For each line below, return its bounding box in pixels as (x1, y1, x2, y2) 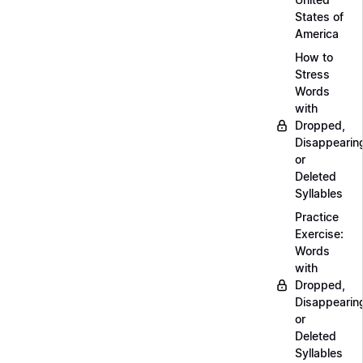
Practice (295, 210, 339, 224)
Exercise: (295, 227, 344, 241)
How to (295, 50, 333, 64)
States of (295, 10, 344, 23)
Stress (295, 67, 330, 81)
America (295, 27, 339, 41)
